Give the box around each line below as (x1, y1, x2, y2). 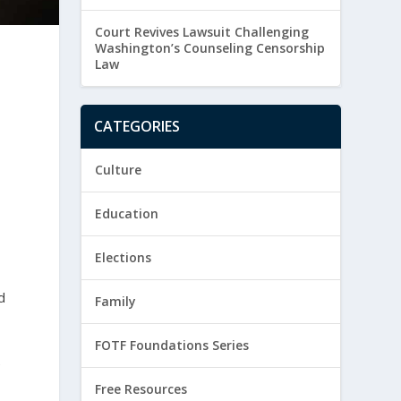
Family (95, 293, 137, 311)
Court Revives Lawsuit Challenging (95, 23, 310, 41)
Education (95, 205, 159, 223)
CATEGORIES (94, 116, 181, 137)
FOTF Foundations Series (95, 337, 250, 354)
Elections (95, 249, 152, 267)
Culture (95, 161, 142, 179)
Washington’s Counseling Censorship (95, 39, 326, 57)
